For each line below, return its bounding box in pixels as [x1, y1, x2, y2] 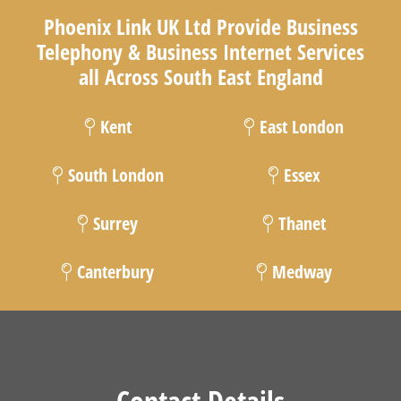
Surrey [89, 211, 138, 236]
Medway [267, 260, 332, 285]
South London [63, 163, 164, 188]
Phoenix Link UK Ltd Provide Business [43, 12, 358, 42]
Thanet [273, 211, 326, 236]
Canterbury [73, 260, 154, 285]
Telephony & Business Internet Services [37, 37, 364, 67]
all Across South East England [78, 62, 323, 92]
